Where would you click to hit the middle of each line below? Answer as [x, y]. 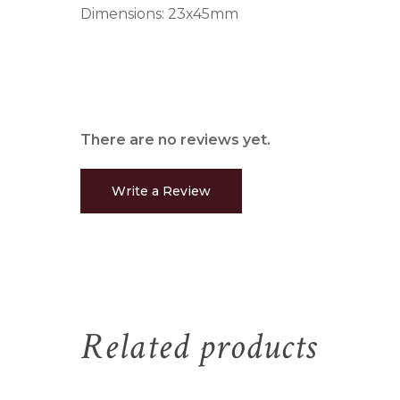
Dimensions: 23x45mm [159, 13]
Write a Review [161, 191]
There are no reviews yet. [175, 139]
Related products [199, 346]
